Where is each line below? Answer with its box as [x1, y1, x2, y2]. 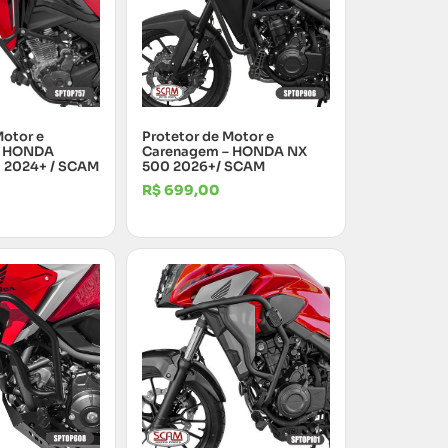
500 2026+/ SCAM [142, 158, 265, 176]
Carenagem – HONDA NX [142, 143, 307, 161]
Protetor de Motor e [142, 128, 274, 146]
